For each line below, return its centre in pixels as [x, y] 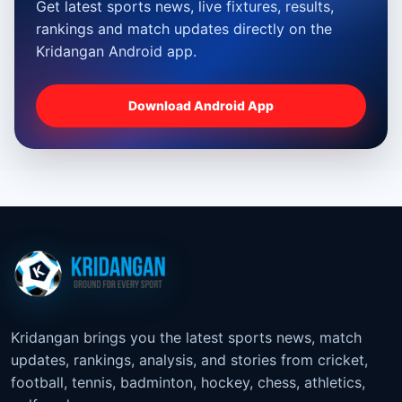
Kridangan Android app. [116, 51]
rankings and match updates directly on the [184, 28]
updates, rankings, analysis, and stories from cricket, [189, 359]
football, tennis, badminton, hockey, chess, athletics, [188, 382]
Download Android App [201, 106]
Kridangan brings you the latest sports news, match [186, 337]
